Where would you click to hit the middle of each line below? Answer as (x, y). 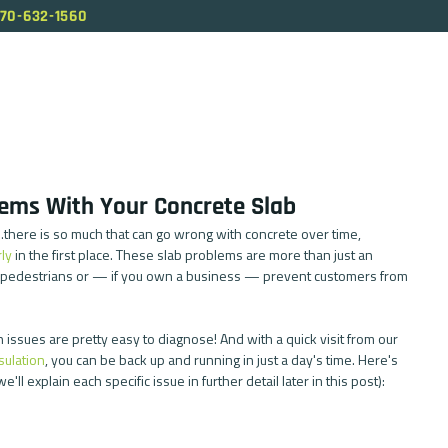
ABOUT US (77, 84)
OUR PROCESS (327, 84)
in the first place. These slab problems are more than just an (194, 254)
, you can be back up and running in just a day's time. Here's (223, 359)
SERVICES (195, 84)
